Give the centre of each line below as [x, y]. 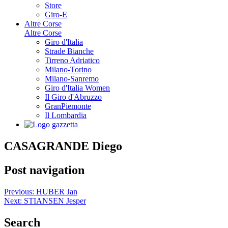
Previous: [19, 191]
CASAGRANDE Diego [63, 146]
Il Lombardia [66, 115]
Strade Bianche [69, 51]
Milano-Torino [68, 69]
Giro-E [56, 14]
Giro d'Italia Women [77, 88]
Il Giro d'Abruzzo [73, 97]
